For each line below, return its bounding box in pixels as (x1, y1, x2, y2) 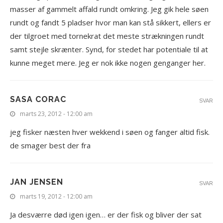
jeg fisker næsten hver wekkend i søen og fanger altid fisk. (10, 127, 210, 137)
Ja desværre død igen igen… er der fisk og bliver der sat (10, 210, 202, 220)
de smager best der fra (10, 140, 91, 150)
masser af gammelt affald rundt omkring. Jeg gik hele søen (10, 4, 209, 14)
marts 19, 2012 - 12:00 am (20, 192, 93, 201)
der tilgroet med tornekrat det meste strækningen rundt (10, 31, 204, 41)
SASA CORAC (10, 95, 66, 104)
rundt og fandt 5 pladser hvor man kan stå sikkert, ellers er (10, 17, 211, 27)
